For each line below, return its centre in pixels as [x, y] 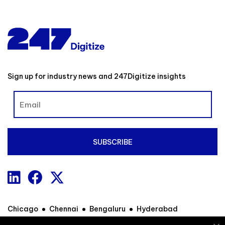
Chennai [64, 209]
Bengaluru [107, 209]
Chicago [23, 209]
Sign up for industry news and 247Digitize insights [97, 77]
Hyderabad [157, 209]
